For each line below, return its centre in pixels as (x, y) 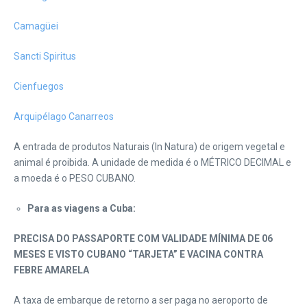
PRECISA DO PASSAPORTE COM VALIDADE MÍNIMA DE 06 (143, 238)
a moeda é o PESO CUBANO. (75, 178)
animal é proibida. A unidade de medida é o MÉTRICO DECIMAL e (152, 162)
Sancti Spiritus (45, 56)
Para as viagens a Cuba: (82, 208)
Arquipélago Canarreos (64, 116)
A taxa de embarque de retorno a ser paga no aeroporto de (141, 300)
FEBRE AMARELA (51, 270)
